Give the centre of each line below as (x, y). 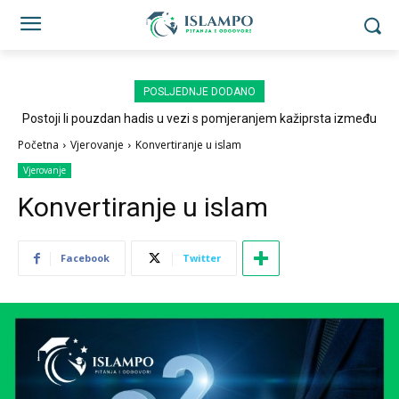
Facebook (85, 258)
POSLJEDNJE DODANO (199, 92)
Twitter (202, 258)
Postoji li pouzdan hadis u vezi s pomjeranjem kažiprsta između (199, 118)
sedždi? (199, 133)
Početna (38, 145)
